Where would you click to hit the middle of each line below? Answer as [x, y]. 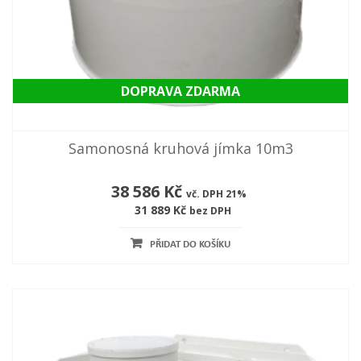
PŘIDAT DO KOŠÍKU [190, 245]
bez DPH [210, 211]
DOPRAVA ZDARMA [180, 91]
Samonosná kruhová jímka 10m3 [180, 149]
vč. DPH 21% [216, 194]
